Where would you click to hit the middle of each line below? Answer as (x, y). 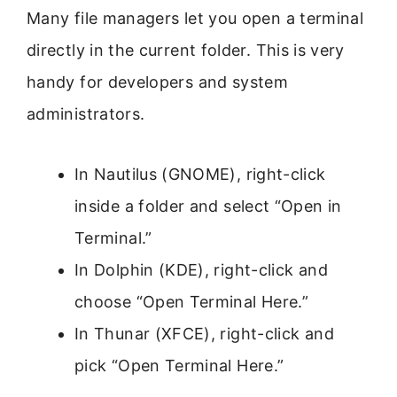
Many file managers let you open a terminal (195, 18)
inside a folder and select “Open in (208, 206)
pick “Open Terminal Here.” (179, 366)
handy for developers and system (158, 82)
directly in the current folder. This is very (186, 50)
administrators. (86, 113)
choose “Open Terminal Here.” (192, 302)
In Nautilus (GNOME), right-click (200, 175)
